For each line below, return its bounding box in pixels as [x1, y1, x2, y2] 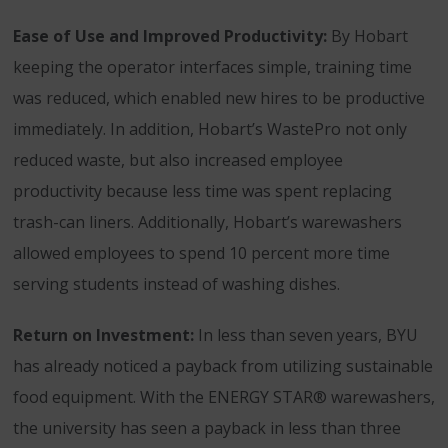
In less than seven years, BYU [194, 324, 418, 346]
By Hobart [327, 25, 408, 47]
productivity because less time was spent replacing [13, 180, 392, 202]
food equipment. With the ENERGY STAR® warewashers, [13, 386, 435, 408]
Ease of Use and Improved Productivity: [13, 25, 327, 47]
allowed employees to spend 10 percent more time [13, 242, 390, 264]
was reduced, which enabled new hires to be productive [13, 87, 425, 109]
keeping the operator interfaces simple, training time [13, 56, 412, 78]
